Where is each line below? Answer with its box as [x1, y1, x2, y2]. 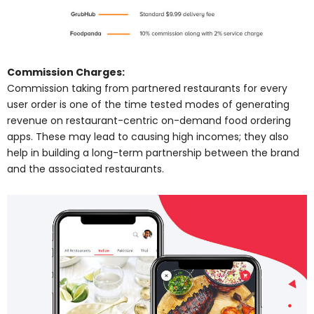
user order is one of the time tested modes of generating [7, 97, 289, 112]
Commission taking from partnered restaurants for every [7, 81, 287, 96]
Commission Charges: [7, 65, 125, 80]
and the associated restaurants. [7, 162, 164, 177]
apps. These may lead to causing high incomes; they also [7, 130, 289, 144]
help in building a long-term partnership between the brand [7, 146, 299, 161]
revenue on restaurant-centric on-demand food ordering [7, 114, 291, 128]
